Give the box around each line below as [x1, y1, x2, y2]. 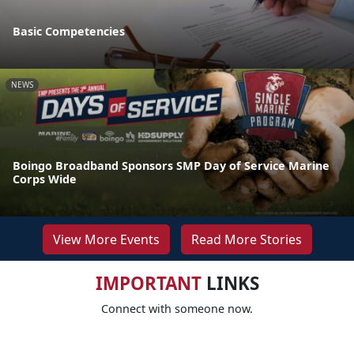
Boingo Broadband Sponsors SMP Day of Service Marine [13, 157, 330, 173]
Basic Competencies [13, 24, 125, 40]
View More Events [52, 230, 160, 248]
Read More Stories [190, 230, 302, 248]
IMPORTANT [95, 270, 201, 296]
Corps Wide [13, 171, 77, 186]
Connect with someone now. [101, 300, 253, 316]
